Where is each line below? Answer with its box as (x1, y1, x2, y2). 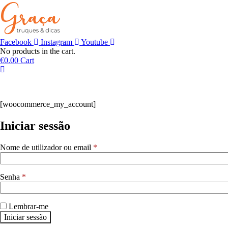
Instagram (41, 38, 72, 46)
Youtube (81, 38, 108, 46)
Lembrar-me (9, 202, 48, 211)
